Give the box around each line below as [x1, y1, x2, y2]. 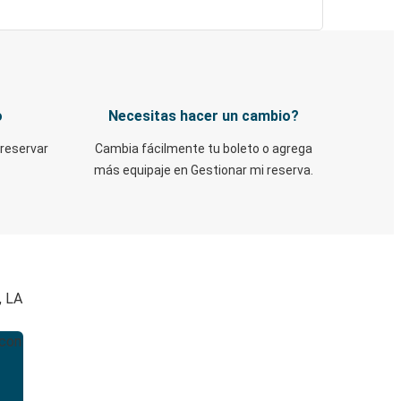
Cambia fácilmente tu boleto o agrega [95, 141, 312, 156]
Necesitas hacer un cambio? [108, 107, 299, 124]
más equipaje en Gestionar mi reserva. [94, 163, 313, 177]
